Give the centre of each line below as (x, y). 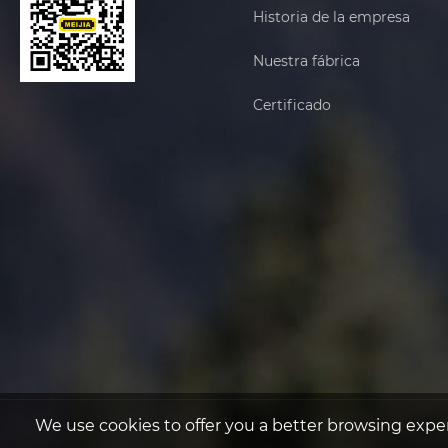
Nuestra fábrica (306, 61)
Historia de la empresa (331, 17)
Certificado (291, 105)
